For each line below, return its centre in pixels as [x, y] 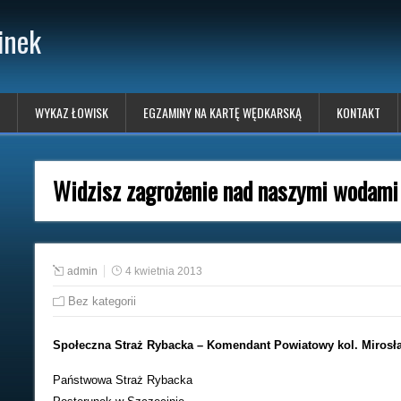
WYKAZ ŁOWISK [72, 112]
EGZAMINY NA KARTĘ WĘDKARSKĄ [222, 112]
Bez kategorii [102, 301]
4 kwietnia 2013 [164, 271]
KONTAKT [358, 112]
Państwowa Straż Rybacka [123, 380]
